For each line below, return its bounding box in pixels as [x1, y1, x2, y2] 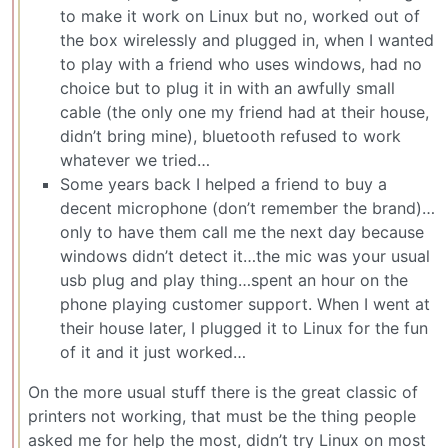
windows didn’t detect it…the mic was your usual [60, 245, 430, 266]
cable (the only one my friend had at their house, [60, 101, 429, 122]
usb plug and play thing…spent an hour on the [60, 269, 408, 290]
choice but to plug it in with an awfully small [60, 77, 395, 98]
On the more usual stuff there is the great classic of [28, 381, 418, 402]
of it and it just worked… [60, 341, 246, 362]
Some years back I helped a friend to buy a [60, 173, 387, 194]
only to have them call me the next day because [60, 221, 424, 242]
